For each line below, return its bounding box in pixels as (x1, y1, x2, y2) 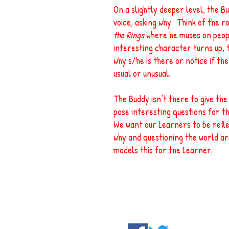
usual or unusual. (113, 67, 174, 80)
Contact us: (189, 187, 221, 193)
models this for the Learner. (113, 144, 215, 156)
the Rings (113, 29, 144, 41)
